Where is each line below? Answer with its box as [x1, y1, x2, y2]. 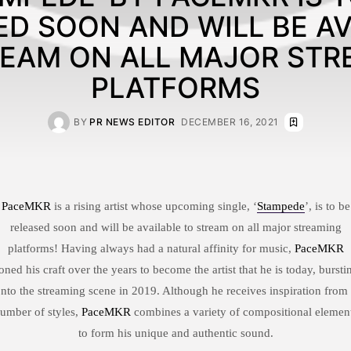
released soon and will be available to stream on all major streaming [9, 220, 342, 233]
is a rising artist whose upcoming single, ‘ [50, 199, 257, 212]
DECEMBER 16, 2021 [181, 115, 279, 128]
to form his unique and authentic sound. [78, 326, 273, 339]
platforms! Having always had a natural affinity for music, [7, 241, 295, 255]
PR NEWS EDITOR [89, 115, 175, 128]
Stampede [256, 199, 305, 212]
